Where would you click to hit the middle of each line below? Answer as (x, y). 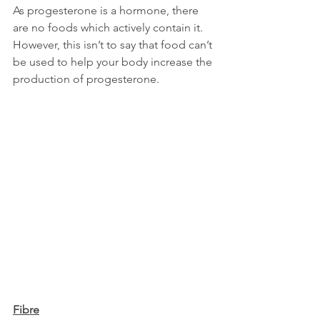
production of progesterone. (86, 79)
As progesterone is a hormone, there (107, 10)
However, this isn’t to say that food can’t (114, 45)
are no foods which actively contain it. (109, 27)
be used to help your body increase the (114, 62)
